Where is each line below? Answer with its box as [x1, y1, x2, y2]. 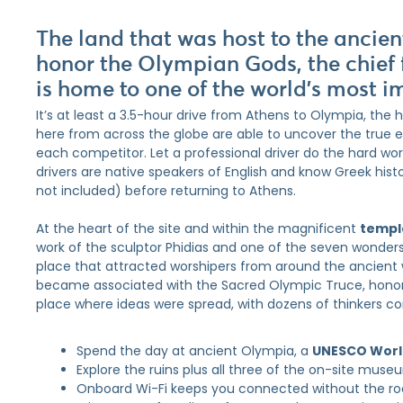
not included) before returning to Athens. [36, 182, 296, 200]
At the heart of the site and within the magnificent [36, 219, 360, 237]
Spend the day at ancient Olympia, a [76, 342, 312, 360]
